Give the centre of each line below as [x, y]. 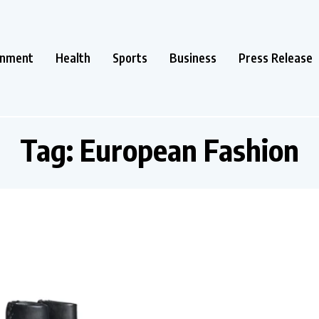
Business [193, 57]
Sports [130, 57]
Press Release [276, 57]
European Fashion [189, 149]
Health [73, 57]
